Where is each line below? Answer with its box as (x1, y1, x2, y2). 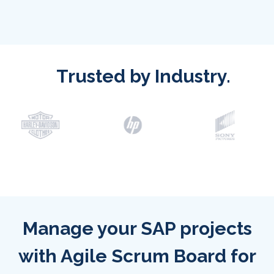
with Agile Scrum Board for (18, 245, 256, 267)
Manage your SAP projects (22, 218, 252, 240)
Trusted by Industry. (56, 65, 231, 87)
